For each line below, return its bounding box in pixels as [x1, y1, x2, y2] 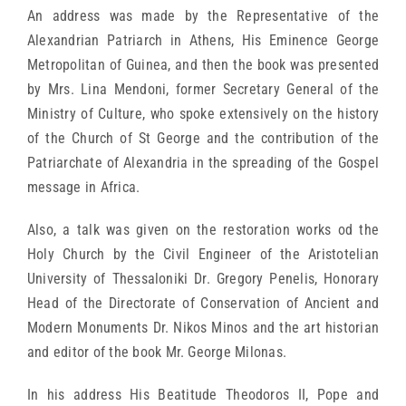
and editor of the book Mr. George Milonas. [27, 343, 287, 361]
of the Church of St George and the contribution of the [27, 129, 379, 147]
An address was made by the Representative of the [27, 6, 379, 24]
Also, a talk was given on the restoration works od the [27, 220, 379, 238]
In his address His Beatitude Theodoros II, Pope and [27, 385, 379, 403]
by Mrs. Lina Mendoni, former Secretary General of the [27, 80, 379, 98]
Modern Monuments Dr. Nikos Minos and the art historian [27, 318, 379, 336]
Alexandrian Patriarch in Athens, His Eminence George [27, 31, 379, 49]
